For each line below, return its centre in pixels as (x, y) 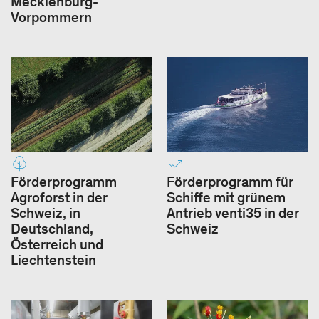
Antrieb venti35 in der (233, 213)
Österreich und (57, 244)
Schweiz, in (46, 213)
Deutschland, (52, 228)
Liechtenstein (53, 260)
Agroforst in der (59, 197)
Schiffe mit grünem (226, 197)
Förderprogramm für (230, 181)
